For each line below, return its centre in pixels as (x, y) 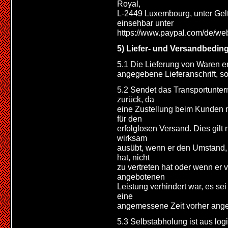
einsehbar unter (145, 23)
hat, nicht (133, 157)
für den (130, 119)
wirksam (132, 138)
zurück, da (136, 99)
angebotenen (141, 177)
